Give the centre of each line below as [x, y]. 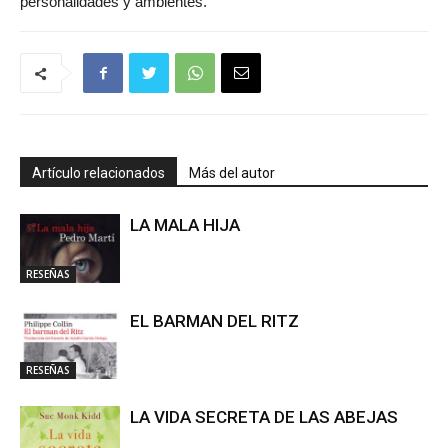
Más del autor [232, 173]
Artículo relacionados [98, 173]
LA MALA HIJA [185, 225]
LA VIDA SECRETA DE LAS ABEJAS [264, 417]
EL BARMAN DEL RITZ [214, 321]
